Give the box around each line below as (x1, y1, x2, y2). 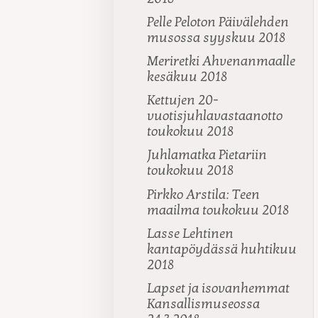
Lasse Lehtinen (147, 225, 234, 241)
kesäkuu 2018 (147, 69, 228, 85)
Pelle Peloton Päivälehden (147, 13, 290, 30)
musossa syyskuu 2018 (147, 29, 286, 45)
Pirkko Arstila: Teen (147, 186, 261, 202)
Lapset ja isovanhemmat (147, 280, 290, 297)
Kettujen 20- (147, 92, 219, 109)
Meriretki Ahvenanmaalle (147, 53, 296, 70)
